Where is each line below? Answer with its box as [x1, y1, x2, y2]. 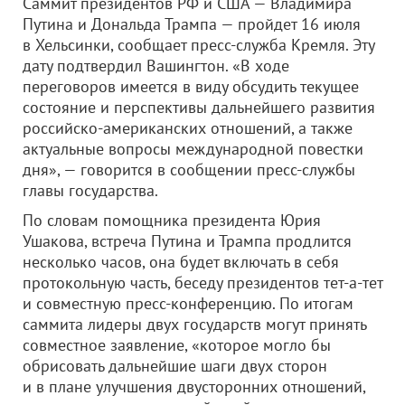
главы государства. [23, 180, 158, 201]
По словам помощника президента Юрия [23, 210, 321, 231]
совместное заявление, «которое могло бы [23, 334, 331, 355]
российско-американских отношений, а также [23, 118, 353, 138]
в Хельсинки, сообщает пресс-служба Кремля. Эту [23, 34, 374, 55]
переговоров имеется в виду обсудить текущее [23, 76, 359, 97]
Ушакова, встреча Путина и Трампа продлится [23, 231, 352, 251]
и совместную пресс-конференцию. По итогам [23, 293, 353, 314]
